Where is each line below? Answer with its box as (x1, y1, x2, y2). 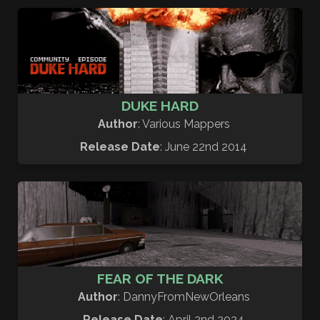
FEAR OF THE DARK (97, 271, 223, 287)
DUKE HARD (121, 97, 199, 114)
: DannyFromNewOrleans (117, 290, 250, 304)
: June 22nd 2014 (160, 139, 247, 154)
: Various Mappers (137, 116, 230, 131)
